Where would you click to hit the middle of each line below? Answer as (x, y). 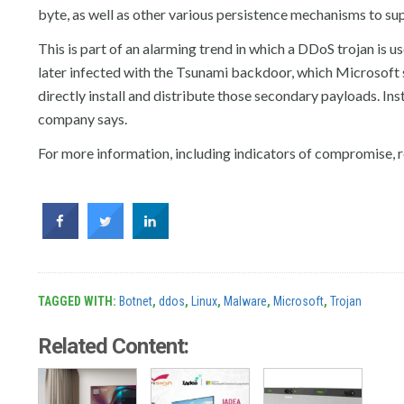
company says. (83, 119)
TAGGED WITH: (78, 301)
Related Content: (113, 346)
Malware (245, 301)
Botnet (136, 301)
